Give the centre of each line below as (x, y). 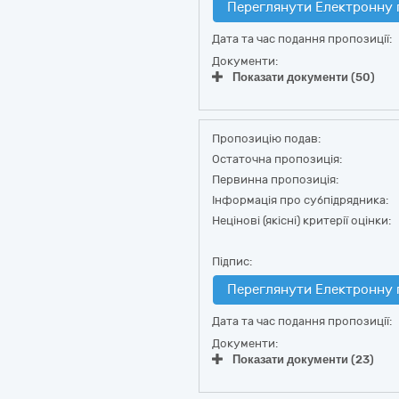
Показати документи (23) (303, 359)
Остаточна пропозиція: (277, 159)
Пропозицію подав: (266, 138)
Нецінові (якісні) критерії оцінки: (301, 220)
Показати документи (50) (304, 77)
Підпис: (232, 261)
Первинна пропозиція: (275, 179)
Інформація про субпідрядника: (300, 200)
